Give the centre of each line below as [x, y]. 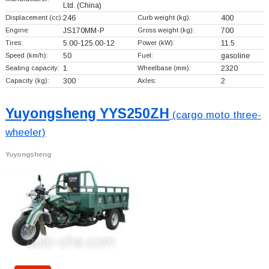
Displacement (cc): [34, 17]
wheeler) [25, 132]
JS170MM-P [83, 30]
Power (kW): [156, 42]
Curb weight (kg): [164, 17]
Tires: [14, 42]
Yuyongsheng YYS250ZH [87, 113]
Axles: [147, 80]
